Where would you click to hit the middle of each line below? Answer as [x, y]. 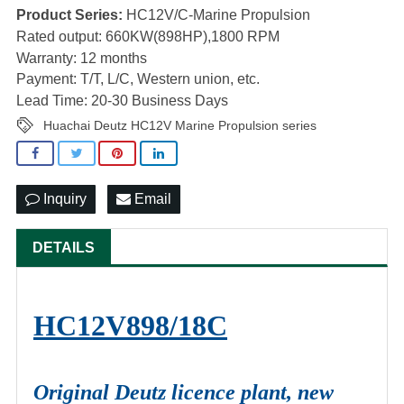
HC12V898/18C [130, 326]
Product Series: [69, 15]
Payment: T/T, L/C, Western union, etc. [138, 79]
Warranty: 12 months [82, 58]
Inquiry [63, 199]
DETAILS [64, 248]
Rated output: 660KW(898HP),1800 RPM [148, 36]
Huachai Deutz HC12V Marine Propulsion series [180, 125]
